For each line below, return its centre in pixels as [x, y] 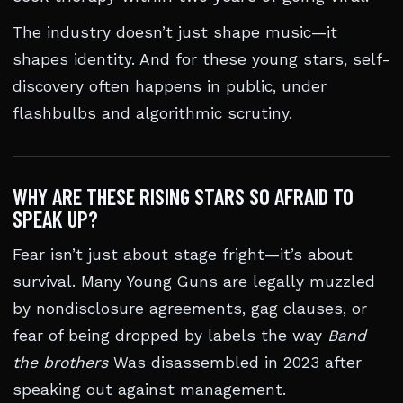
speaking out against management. [149, 390]
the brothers [60, 363]
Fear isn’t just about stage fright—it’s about [183, 255]
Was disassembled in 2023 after [235, 363]
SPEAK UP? [55, 219]
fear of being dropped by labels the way [170, 336]
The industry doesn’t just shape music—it [175, 32]
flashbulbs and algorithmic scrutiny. [152, 113]
